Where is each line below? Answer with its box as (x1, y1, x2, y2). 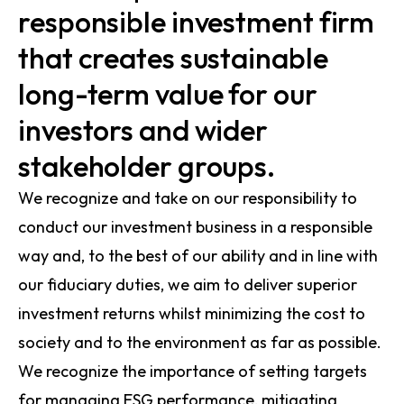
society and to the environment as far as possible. (18, 332, 381, 353)
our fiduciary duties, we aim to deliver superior (18, 274, 357, 295)
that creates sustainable (18, 40, 328, 76)
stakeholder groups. (18, 148, 276, 184)
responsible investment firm (18, 4, 375, 40)
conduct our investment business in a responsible (18, 216, 372, 237)
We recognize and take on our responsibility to (18, 188, 357, 208)
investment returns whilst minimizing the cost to (18, 303, 365, 324)
